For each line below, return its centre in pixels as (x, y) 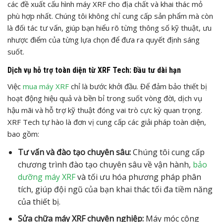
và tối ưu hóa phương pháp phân (138, 177)
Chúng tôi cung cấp (167, 152)
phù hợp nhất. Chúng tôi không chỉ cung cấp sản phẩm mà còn (110, 16)
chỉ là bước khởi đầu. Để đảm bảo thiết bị (138, 86)
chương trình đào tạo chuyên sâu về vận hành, (105, 164)
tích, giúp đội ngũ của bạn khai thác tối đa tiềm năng (115, 189)
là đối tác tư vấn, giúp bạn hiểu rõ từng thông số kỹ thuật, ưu (110, 28)
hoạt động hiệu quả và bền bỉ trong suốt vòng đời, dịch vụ (105, 98)
